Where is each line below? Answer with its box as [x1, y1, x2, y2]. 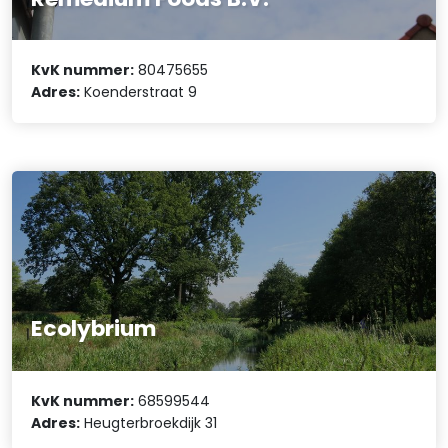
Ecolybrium [31, 313, 157, 345]
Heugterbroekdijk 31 [80, 412, 218, 433]
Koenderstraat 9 [80, 82, 198, 103]
